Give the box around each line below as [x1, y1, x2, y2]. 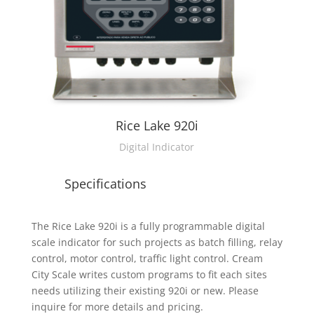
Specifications [64, 175, 146, 193]
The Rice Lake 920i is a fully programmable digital [31, 219, 265, 233]
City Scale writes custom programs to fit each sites [31, 268, 267, 282]
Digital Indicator [119, 140, 195, 154]
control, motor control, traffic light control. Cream [31, 252, 263, 266]
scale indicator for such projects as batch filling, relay [31, 235, 282, 250]
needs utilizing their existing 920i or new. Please [31, 284, 259, 298]
